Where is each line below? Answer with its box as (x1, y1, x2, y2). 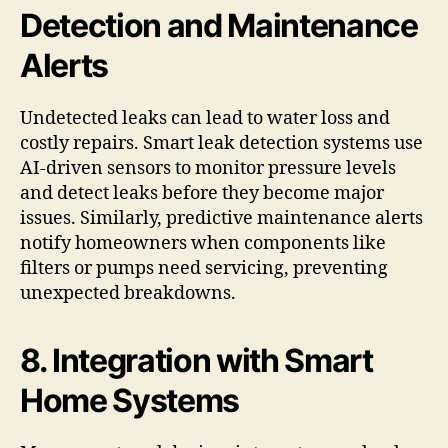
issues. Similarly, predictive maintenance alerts (20, 206, 423, 230)
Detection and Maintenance (20, 5, 418, 45)
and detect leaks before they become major (20, 181, 384, 205)
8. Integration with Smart (20, 340, 373, 380)
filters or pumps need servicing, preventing (20, 256, 388, 280)
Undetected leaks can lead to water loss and (20, 106, 390, 130)
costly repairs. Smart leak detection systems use (20, 131, 423, 155)
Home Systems (20, 380, 240, 420)
